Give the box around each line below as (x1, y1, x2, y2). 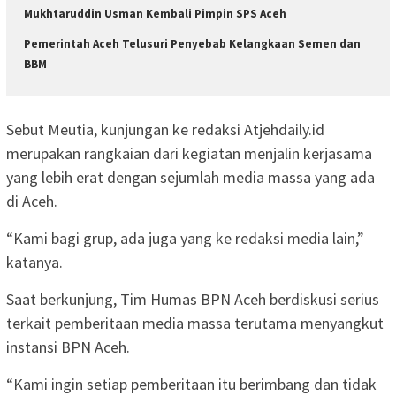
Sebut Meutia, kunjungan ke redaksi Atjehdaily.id (6, 118, 324, 140)
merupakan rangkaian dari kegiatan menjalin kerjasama (6, 142, 372, 164)
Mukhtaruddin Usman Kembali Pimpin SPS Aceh (24, 6, 286, 22)
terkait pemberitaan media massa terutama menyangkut (6, 312, 384, 333)
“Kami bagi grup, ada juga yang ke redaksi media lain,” (6, 227, 364, 248)
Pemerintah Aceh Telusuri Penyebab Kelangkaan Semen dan (24, 36, 361, 52)
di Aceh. (6, 190, 57, 211)
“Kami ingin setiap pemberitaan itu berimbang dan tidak (6, 373, 377, 394)
